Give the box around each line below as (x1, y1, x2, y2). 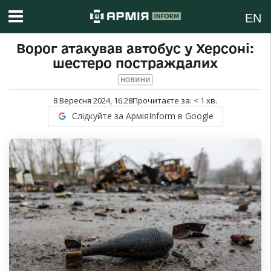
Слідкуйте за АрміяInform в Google (71, 110, 214, 122)
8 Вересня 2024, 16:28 (53, 95, 132, 106)
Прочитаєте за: (132, 95, 194, 106)
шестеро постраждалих (53, 56, 218, 71)
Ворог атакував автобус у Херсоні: (16, 41, 254, 56)
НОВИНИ (120, 76, 151, 84)
